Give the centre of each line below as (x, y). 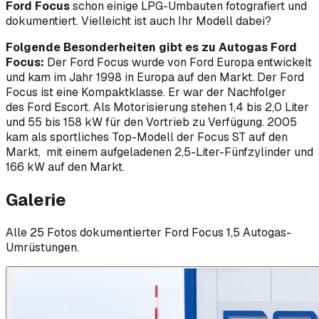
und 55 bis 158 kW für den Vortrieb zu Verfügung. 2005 (151, 122)
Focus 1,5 (216, 232)
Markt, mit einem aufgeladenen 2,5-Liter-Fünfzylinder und (159, 152)
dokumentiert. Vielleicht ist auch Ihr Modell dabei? (138, 21)
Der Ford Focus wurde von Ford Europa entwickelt (178, 62)
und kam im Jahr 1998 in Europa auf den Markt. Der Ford (155, 77)
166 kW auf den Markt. (65, 167)
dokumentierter (121, 232)
